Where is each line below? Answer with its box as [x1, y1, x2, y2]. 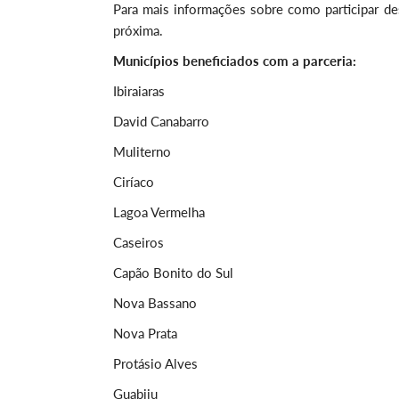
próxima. [113, 22, 163, 38]
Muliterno [113, 143, 171, 159]
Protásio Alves [113, 355, 198, 371]
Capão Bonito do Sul [113, 265, 233, 281]
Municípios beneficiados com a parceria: [113, 53, 356, 69]
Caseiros [113, 234, 164, 250]
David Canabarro [113, 113, 209, 129]
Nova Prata [113, 325, 177, 341]
